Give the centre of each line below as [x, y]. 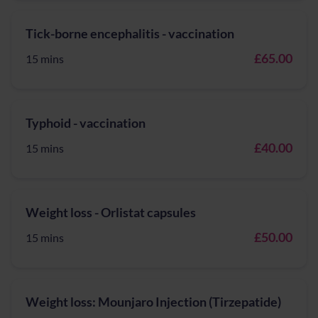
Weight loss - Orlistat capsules [111, 212]
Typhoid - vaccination [86, 123]
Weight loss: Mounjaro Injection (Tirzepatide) [153, 302]
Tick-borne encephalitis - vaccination [130, 33]
